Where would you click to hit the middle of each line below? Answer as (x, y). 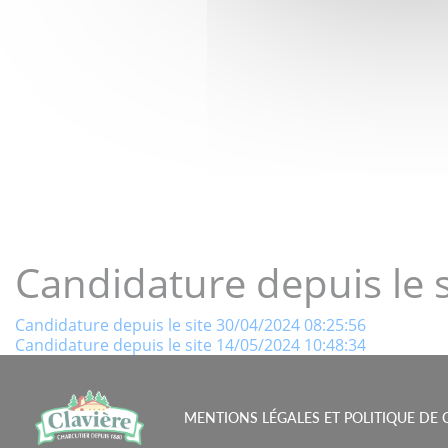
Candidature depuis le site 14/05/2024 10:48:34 (190, 345)
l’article (66, 408)
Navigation (94, 332)
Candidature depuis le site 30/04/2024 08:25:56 (190, 325)
